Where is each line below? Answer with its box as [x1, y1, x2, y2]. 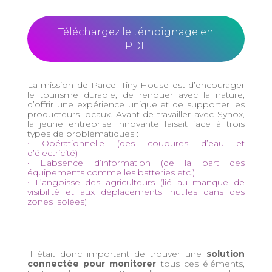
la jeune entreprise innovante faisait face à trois [27, 118, 245, 129]
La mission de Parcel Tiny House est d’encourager [27, 79, 245, 90]
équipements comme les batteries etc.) [27, 166, 195, 178]
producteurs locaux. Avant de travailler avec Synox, [27, 108, 245, 120]
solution [206, 248, 245, 259]
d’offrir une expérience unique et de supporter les [27, 98, 245, 110]
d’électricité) [27, 147, 78, 158]
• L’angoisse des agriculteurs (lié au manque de [27, 176, 245, 188]
